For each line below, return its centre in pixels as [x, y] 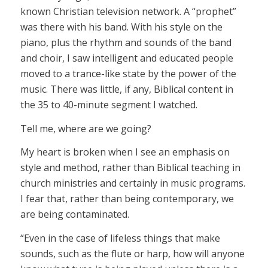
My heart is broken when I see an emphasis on [125, 152]
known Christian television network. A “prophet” [128, 11]
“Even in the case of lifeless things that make [120, 238]
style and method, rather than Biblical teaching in [130, 168]
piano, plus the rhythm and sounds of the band [126, 42]
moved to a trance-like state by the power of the [128, 73]
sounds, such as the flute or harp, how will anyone [132, 253]
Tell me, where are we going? [86, 128]
